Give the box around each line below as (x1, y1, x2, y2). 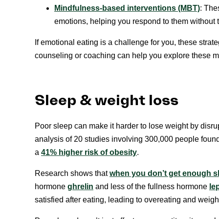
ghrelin (67, 182, 93, 191)
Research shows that (35, 169, 109, 177)
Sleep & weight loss (35, 91, 178, 109)
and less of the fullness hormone (93, 182, 209, 191)
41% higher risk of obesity (41, 148, 137, 156)
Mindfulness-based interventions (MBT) (54, 4, 200, 13)
